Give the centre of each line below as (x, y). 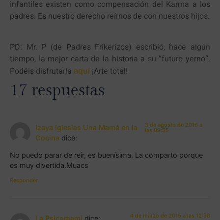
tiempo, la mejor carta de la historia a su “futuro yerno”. (110, 59)
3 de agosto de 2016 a (173, 124)
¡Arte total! (109, 71)
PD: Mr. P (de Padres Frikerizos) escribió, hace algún (110, 47)
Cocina (47, 137)
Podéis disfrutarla (42, 71)
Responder (24, 180)
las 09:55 (157, 130)
